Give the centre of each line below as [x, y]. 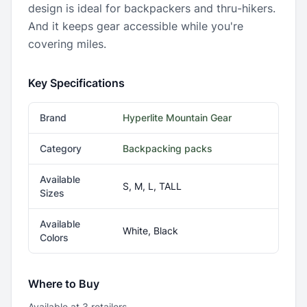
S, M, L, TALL [152, 186]
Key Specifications [76, 83]
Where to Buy [64, 284]
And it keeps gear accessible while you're [136, 26]
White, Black [150, 231]
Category [61, 148]
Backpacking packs [168, 148]
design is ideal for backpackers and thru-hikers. [152, 8]
